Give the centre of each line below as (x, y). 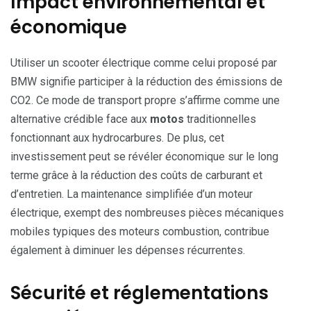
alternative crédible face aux (80, 119)
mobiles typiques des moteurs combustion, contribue (140, 231)
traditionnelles (220, 119)
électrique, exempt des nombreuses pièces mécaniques (147, 212)
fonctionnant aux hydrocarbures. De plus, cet (117, 137)
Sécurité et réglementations (140, 293)
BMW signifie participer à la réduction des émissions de (146, 81)
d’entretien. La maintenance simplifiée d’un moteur (132, 194)
